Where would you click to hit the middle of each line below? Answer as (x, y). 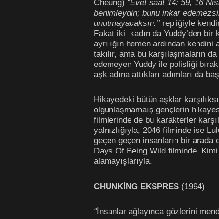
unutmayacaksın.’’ (127, 23)
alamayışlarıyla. (123, 161)
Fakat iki (109, 33)
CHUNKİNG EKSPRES (136, 186)
